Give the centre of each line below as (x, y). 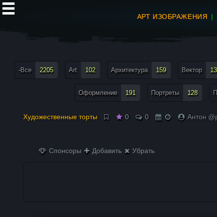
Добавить (106, 151)
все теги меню (30, 50)
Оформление (98, 93)
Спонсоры (64, 151)
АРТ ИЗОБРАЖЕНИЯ (172, 16)
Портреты (165, 93)
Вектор (192, 70)
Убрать (143, 151)
